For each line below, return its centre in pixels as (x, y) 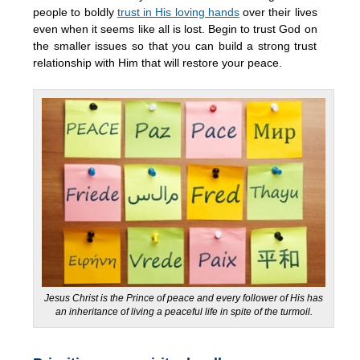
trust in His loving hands (178, 12)
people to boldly (75, 12)
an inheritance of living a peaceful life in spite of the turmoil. (184, 311)
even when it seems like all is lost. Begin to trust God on (175, 29)
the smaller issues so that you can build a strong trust (175, 45)
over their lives (278, 12)
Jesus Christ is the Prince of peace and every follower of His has (184, 298)
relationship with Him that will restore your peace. (157, 62)
